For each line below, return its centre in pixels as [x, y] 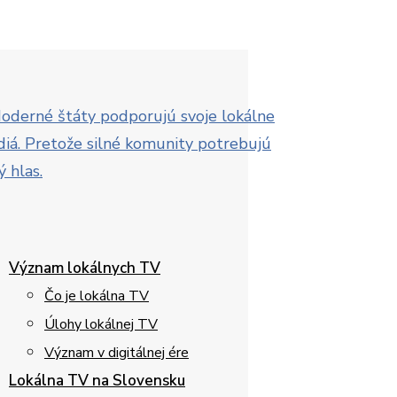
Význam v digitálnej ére [117, 353]
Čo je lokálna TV [97, 296]
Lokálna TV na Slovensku [97, 381]
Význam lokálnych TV [85, 268]
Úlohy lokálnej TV [101, 324]
